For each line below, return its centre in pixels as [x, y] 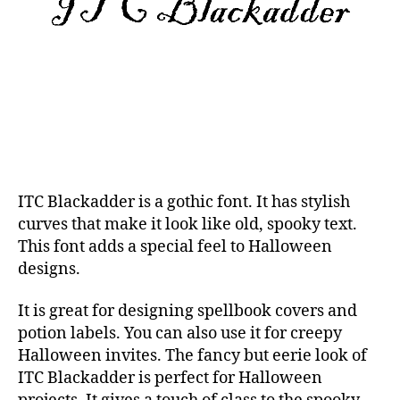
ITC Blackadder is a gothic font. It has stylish [184, 202]
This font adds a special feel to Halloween [175, 246]
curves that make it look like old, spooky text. [187, 224]
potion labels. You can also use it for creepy [180, 334]
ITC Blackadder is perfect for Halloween [170, 379]
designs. [49, 269]
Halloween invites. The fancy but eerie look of [192, 356]
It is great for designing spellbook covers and [187, 312]
